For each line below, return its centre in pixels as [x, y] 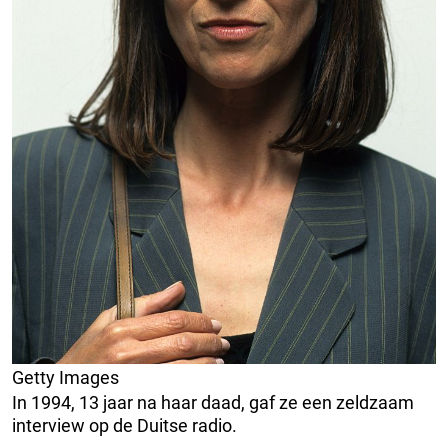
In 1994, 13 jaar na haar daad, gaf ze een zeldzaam [213, 403]
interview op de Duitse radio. [124, 426]
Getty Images [65, 378]
